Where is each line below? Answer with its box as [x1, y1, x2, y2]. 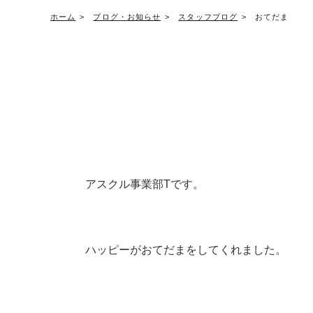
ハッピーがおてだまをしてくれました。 [85, 244, 286, 256]
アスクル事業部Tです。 [85, 178, 204, 190]
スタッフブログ [178, 13, 238, 21]
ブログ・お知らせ [93, 13, 161, 21]
